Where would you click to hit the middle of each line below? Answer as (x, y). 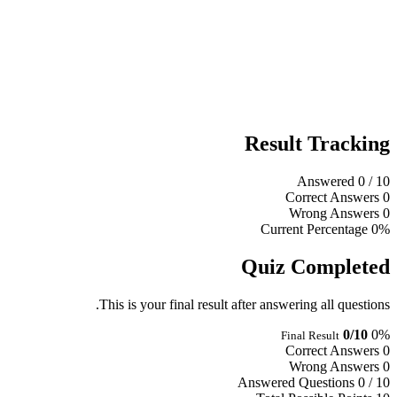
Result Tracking (322, 144)
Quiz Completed (320, 267)
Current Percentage (319, 230)
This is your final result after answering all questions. (249, 305)
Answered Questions (300, 383)
